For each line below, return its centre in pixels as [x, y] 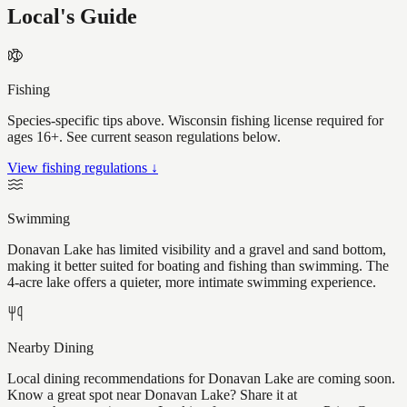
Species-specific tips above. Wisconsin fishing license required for [195, 121]
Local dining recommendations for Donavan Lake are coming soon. [201, 379]
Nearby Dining [50, 348]
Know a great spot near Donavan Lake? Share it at [152, 395]
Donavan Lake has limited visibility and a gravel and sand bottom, [197, 250]
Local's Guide [72, 17]
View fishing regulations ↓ [83, 168]
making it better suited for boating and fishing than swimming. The [198, 266]
